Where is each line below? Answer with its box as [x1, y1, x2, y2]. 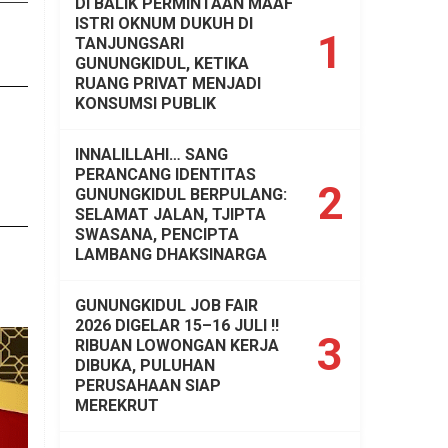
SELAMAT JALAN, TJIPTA [75, 204, 266, 224]
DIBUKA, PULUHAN [75, 355, 215, 375]
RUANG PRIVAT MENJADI [75, 73, 261, 93]
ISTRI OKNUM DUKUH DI [75, 13, 253, 33]
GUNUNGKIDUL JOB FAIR [75, 295, 258, 315]
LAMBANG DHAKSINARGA [75, 244, 267, 264]
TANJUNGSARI [75, 33, 184, 53]
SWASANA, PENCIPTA [75, 224, 239, 244]
